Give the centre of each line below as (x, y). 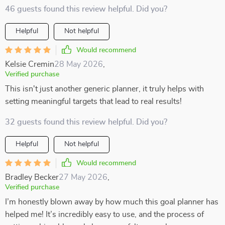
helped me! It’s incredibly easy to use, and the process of (104, 214)
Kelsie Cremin (30, 64)
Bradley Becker (32, 177)
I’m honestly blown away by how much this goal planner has (112, 202)
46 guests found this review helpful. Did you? (86, 9)
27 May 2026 (83, 177)
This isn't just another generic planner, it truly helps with (104, 89)
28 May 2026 (79, 64)
